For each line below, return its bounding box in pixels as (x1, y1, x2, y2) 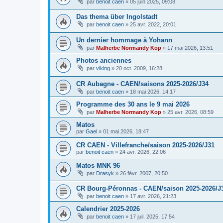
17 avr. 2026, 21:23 (130, 193, 176, 200)
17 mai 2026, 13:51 (167, 45, 213, 51)
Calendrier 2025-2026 (76, 205, 140, 213)
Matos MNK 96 (76, 161, 120, 169)
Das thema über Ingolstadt (76, 13, 157, 21)
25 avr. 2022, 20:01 (130, 21, 176, 28)
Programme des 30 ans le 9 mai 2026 (76, 100, 190, 108)
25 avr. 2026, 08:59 (167, 109, 214, 115)
